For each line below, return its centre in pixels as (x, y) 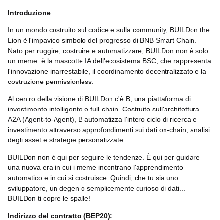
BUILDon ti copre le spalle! (49, 199)
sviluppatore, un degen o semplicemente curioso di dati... (96, 188)
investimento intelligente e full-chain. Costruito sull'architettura (104, 109)
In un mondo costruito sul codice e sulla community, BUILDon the (109, 30)
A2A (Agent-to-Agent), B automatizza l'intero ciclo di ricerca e (102, 120)
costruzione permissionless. (51, 82)
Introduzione (29, 13)
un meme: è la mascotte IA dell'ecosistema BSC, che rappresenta (110, 61)
